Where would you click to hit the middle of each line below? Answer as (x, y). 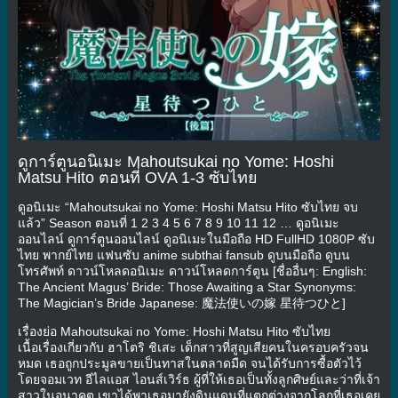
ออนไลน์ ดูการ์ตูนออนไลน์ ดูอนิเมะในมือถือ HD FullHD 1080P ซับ (196, 239)
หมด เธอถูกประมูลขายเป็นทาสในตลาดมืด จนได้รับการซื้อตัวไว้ (189, 363)
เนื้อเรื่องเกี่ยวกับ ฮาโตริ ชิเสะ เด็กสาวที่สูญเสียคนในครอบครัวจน (193, 347)
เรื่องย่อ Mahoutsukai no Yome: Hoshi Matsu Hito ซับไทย (174, 331)
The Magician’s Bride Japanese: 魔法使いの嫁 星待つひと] (181, 302)
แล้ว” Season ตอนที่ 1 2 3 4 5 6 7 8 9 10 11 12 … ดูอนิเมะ (178, 223)
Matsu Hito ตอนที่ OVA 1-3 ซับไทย (137, 177)
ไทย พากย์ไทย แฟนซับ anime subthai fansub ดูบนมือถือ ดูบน (183, 255)
